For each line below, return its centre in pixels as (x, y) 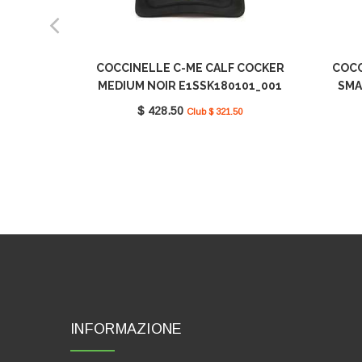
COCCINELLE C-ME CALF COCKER (190, 68)
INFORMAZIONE (126, 329)
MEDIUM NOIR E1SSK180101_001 (190, 86)
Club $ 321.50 (215, 112)
